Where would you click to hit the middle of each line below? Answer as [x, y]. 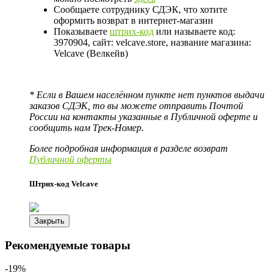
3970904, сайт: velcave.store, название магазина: [152, 43]
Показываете [82, 32]
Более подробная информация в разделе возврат [129, 149]
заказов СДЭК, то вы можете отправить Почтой [136, 106]
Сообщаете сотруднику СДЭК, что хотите [140, 10]
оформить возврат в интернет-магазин [133, 21]
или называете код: [194, 32]
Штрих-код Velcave [64, 183]
